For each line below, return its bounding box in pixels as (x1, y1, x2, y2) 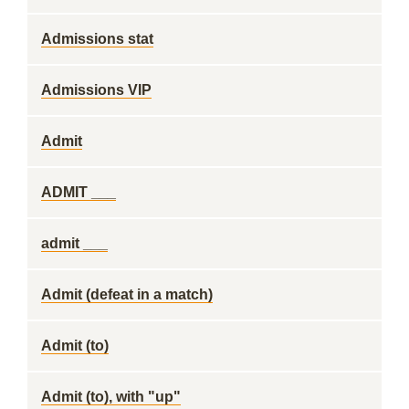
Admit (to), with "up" (41, 389, 181, 404)
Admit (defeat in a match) (41, 287, 213, 302)
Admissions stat (41, 31, 153, 47)
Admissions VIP (41, 82, 152, 98)
